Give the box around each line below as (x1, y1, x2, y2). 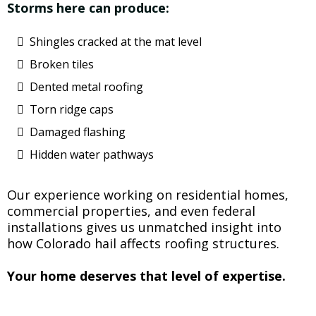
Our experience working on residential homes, (7, 186, 288, 203)
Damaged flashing (30, 124, 126, 140)
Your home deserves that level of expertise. (7, 267, 286, 284)
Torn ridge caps (30, 102, 114, 117)
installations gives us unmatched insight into (7, 219, 281, 236)
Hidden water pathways (30, 147, 154, 162)
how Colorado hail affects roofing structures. (7, 235, 279, 252)
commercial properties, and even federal (7, 202, 255, 219)
